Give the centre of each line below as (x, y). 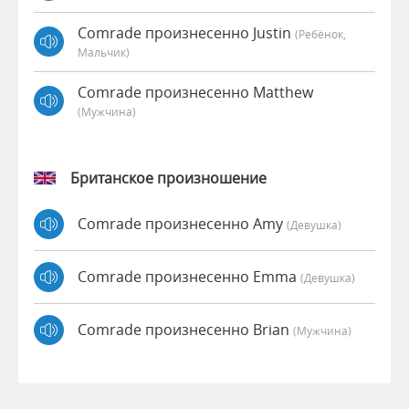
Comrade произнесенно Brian (185, 330)
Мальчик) (104, 52)
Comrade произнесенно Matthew (195, 92)
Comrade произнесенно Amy (182, 224)
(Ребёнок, (320, 33)
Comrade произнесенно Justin (186, 32)
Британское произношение (168, 178)
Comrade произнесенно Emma (189, 277)
